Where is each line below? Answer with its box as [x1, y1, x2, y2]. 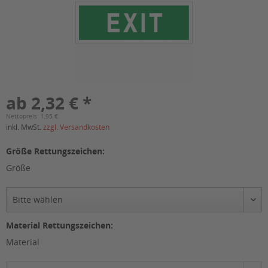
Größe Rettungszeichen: [6, 145, 105, 157]
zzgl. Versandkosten [43, 122, 109, 133]
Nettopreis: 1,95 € [6, 112, 58, 121]
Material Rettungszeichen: [6, 220, 113, 232]
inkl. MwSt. [6, 122, 43, 133]
